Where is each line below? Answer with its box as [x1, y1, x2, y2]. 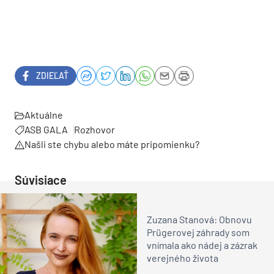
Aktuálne [24, 108, 63, 120]
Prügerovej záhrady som [147, 226, 250, 239]
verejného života [147, 252, 218, 264]
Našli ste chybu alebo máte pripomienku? [24, 138, 199, 150]
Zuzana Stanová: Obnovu [147, 213, 252, 226]
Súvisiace [15, 172, 67, 187]
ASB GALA [24, 123, 68, 135]
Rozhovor [74, 123, 115, 135]
